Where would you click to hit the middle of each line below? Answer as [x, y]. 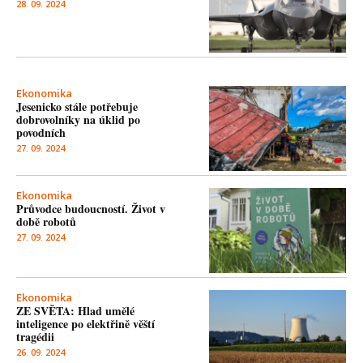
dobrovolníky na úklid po [78, 120]
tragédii [35, 337]
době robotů [46, 222]
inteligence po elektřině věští [85, 324]
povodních [41, 133]
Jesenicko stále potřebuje [77, 107]
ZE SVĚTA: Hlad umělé [75, 311]
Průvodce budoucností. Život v [91, 209]
